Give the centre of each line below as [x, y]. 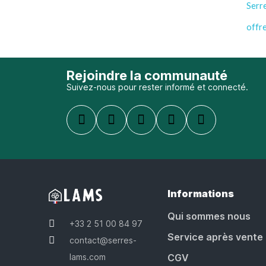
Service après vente [215, 237]
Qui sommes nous [209, 216]
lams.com [88, 256]
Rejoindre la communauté [147, 76]
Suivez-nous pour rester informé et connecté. [157, 87]
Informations [200, 194]
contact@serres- [103, 240]
